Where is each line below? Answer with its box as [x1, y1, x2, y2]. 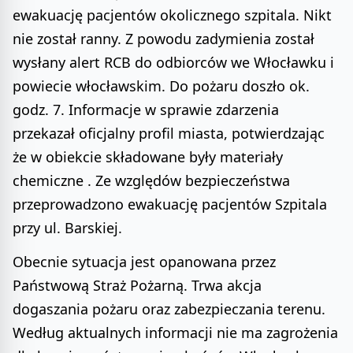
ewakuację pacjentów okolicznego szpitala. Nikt [13, 6, 332, 25]
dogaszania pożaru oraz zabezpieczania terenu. [13, 299, 325, 318]
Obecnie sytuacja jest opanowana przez [13, 251, 276, 271]
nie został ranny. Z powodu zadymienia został [13, 29, 314, 49]
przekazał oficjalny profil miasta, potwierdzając [13, 124, 325, 143]
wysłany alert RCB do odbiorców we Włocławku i [13, 53, 334, 72]
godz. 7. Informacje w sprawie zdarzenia [13, 100, 279, 120]
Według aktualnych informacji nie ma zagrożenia [13, 322, 338, 342]
